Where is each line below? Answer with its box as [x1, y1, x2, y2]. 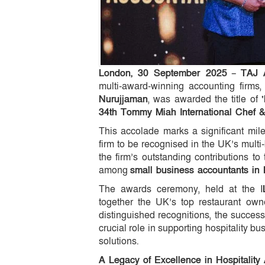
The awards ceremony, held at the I [99, 182, 263, 196]
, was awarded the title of [148, 92, 262, 106]
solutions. [99, 234, 138, 248]
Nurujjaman [99, 92, 148, 106]
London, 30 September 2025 [99, 66, 227, 80]
